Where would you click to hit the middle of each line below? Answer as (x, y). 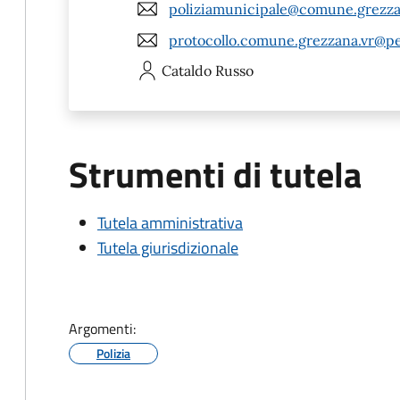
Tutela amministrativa (170, 223)
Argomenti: (102, 329)
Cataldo (187, 71)
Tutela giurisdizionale (168, 248)
